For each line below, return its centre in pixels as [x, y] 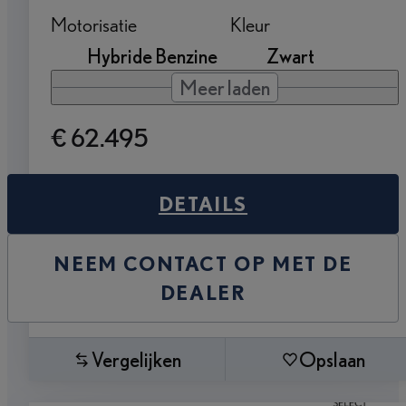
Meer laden [225, 88]
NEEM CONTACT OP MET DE [203, 264]
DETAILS [203, 204]
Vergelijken [136, 360]
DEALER [203, 293]
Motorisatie [94, 24]
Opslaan [332, 360]
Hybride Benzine [152, 56]
